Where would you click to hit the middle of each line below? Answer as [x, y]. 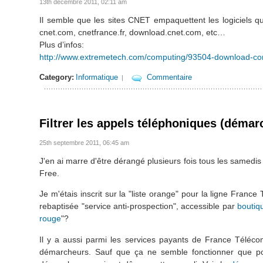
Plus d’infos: [62, 44]
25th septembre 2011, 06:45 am [85, 143]
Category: [57, 77]
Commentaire [170, 77]
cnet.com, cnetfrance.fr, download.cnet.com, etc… [133, 32]
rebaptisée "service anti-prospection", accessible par [139, 206]
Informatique [97, 77]
